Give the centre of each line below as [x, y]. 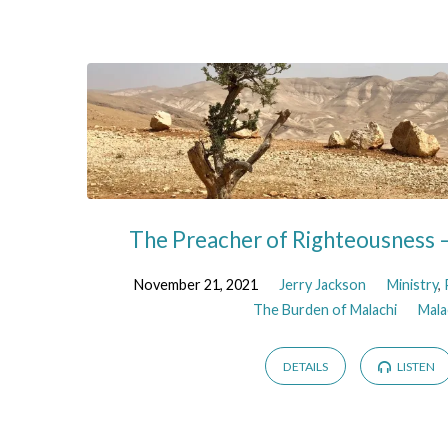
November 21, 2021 [196, 284]
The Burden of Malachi [324, 309]
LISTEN [415, 367]
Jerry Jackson [323, 284]
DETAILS [305, 367]
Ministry [413, 284]
